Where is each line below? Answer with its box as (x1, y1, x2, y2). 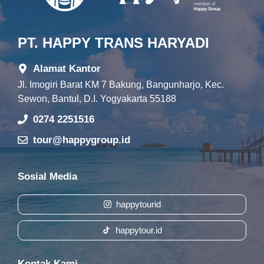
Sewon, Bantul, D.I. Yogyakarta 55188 (18, 93, 176, 104)
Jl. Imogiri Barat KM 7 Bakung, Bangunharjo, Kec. (18, 79, 224, 90)
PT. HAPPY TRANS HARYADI (18, 34, 209, 51)
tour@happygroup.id (32, 134, 130, 146)
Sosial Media (18, 170, 77, 182)
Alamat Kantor (32, 62, 101, 74)
